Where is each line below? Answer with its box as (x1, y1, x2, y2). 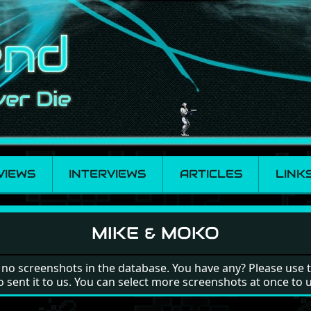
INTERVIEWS (69, 167, 146, 181)
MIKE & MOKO (92, 222, 219, 244)
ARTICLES (179, 167, 242, 181)
